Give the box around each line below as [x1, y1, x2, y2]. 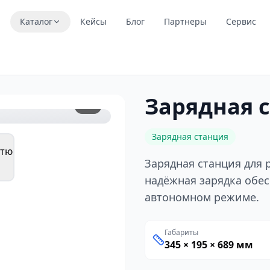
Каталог [20, 16, 53, 27]
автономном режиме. [145, 190, 259, 204]
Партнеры [164, 16, 207, 27]
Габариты [165, 227, 198, 237]
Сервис [226, 16, 257, 27]
